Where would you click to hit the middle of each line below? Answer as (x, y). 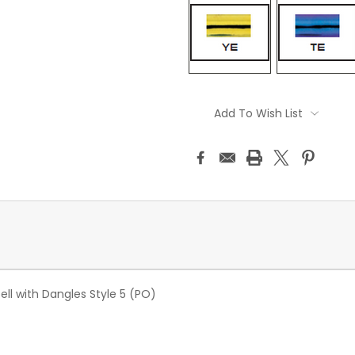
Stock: (207, 110)
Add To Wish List (258, 114)
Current (211, 95)
